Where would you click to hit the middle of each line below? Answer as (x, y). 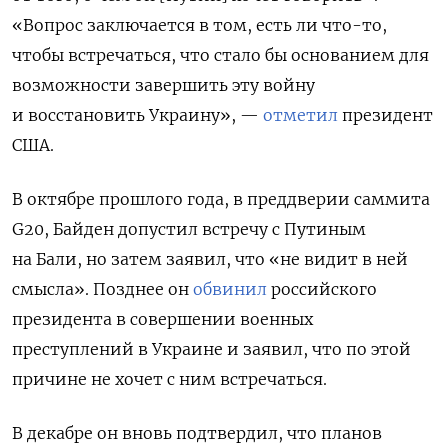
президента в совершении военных (162, 318)
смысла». (52, 288)
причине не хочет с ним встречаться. (169, 378)
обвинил (230, 288)
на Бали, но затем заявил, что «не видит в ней (210, 258)
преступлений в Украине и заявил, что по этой (211, 348)
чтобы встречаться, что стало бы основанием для (220, 54)
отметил (300, 114)
